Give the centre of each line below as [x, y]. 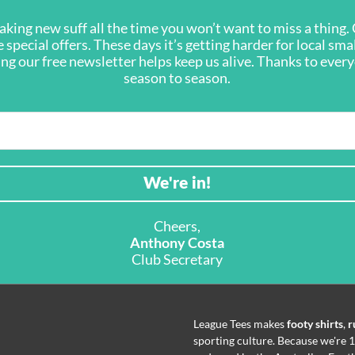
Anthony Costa [177, 243]
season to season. [177, 78]
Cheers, [177, 226]
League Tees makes [240, 324]
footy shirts [315, 324]
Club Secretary [177, 260]
